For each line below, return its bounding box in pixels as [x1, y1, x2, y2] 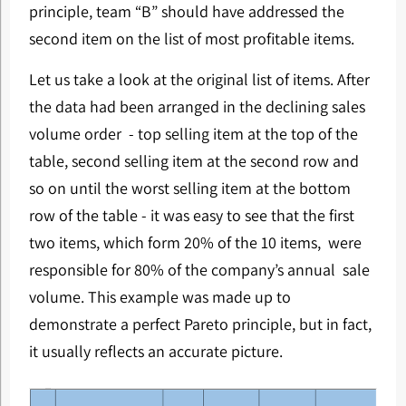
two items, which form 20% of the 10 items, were [28, 231, 362, 253]
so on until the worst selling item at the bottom [28, 177, 351, 198]
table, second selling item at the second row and [28, 150, 359, 171]
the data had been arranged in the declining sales [28, 95, 365, 117]
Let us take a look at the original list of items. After [28, 68, 370, 90]
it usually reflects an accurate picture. [28, 340, 283, 362]
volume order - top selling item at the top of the [28, 122, 358, 144]
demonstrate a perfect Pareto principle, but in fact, [28, 313, 372, 334]
